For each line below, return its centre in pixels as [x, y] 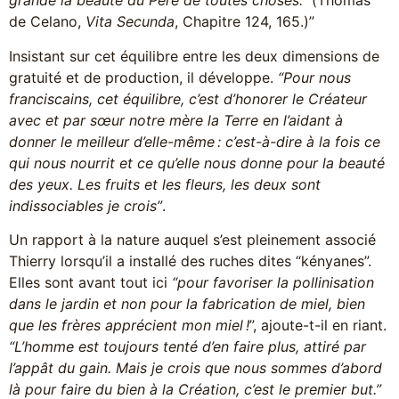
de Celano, [47, 22]
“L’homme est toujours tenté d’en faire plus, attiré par [187, 346]
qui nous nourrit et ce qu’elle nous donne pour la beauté [197, 163]
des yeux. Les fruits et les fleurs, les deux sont [165, 184]
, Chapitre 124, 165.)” [244, 22]
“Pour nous [314, 77]
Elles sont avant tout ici [90, 282]
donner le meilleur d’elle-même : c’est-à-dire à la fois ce [195, 141]
